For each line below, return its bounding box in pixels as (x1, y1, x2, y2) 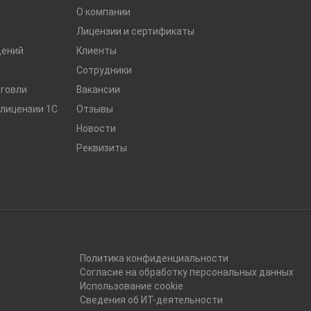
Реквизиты (76, 142, 127, 153)
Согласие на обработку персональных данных (80, 267, 294, 278)
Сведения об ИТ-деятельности (80, 294, 223, 305)
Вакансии (76, 84, 120, 95)
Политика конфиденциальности (80, 253, 228, 264)
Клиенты (76, 45, 117, 56)
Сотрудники (76, 65, 132, 76)
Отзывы (76, 103, 113, 115)
